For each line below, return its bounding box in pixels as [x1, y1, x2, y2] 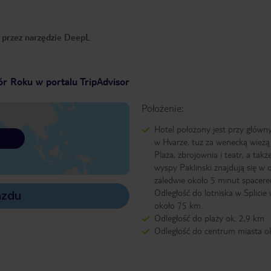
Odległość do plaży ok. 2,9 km [154, 212, 264, 224]
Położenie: [141, 102, 183, 115]
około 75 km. [154, 200, 203, 211]
